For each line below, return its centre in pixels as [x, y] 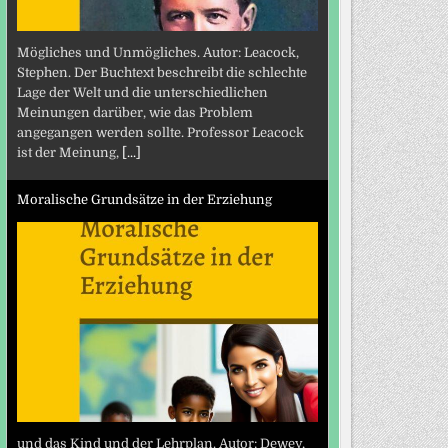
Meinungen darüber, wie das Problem [134, 113]
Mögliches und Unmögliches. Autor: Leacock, [157, 53]
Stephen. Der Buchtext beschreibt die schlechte [161, 73]
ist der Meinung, [69, 153]
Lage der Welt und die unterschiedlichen [142, 93]
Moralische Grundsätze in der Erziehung [144, 199]
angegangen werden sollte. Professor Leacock [160, 133]
